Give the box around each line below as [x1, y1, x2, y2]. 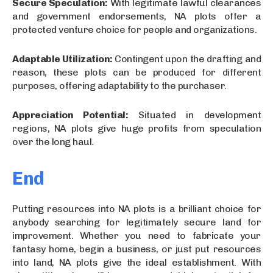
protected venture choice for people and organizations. [12, 23, 257, 35]
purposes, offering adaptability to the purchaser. [12, 79, 227, 91]
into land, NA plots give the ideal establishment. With [12, 256, 261, 268]
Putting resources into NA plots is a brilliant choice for [12, 202, 261, 214]
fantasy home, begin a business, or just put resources [12, 243, 261, 255]
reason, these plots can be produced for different [12, 66, 261, 78]
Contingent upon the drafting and [115, 52, 261, 65]
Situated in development [128, 108, 261, 121]
